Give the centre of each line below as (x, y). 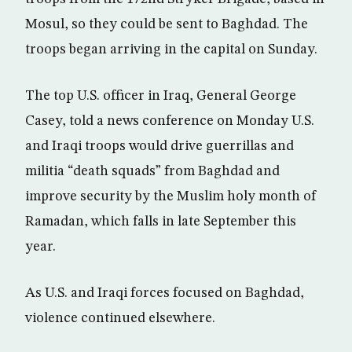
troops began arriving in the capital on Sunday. (171, 49)
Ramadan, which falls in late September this (161, 222)
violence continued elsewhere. (120, 318)
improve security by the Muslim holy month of (171, 196)
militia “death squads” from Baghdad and (152, 171)
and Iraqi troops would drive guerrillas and (159, 146)
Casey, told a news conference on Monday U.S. (170, 121)
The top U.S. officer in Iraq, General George (161, 96)
